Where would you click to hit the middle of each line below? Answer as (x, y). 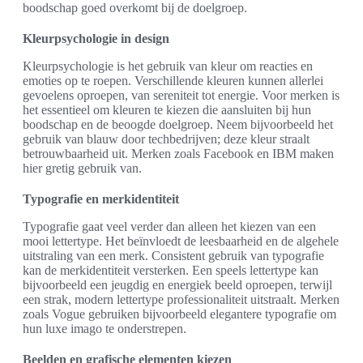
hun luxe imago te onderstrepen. (105, 329)
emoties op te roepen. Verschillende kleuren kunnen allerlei (173, 81)
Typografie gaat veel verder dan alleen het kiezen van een (169, 227)
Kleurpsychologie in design (96, 39)
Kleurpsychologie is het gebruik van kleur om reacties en (168, 66)
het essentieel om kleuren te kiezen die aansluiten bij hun (167, 110)
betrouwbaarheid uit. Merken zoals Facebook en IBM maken (178, 154)
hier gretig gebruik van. (82, 169)
